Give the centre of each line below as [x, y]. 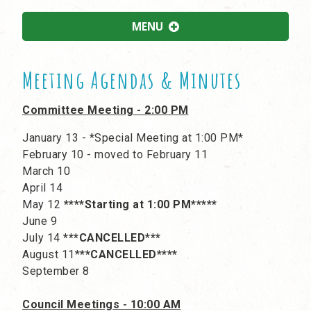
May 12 [41, 205]
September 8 [56, 271]
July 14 [43, 238]
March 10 [46, 171]
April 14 [42, 188]
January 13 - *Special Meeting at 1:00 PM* [133, 138]
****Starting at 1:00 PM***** [139, 205]
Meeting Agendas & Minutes [132, 80]
